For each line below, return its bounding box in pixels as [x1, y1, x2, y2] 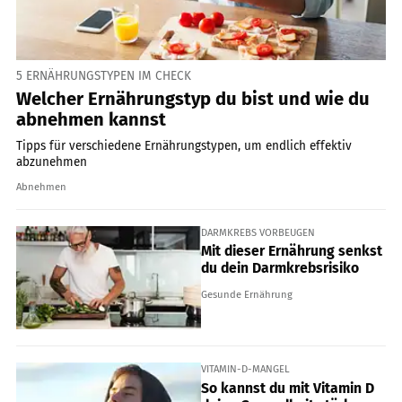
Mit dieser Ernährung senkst [201, 242, 382, 260]
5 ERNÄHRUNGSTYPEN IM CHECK [16, 68, 191, 84]
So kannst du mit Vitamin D [201, 379, 374, 397]
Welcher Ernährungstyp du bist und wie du [16, 87, 370, 109]
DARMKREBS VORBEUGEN [201, 225, 315, 239]
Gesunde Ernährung [201, 288, 293, 301]
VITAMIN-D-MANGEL [201, 363, 290, 376]
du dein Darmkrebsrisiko [201, 259, 359, 277]
